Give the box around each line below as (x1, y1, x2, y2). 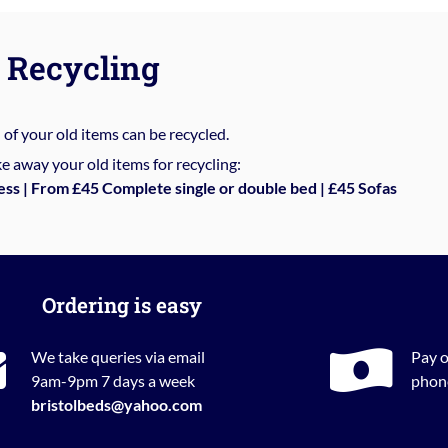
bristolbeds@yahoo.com (30, 394, 202, 414)
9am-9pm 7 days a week (30, 370, 195, 390)
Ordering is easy (42, 290, 202, 319)
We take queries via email (30, 346, 205, 366)
